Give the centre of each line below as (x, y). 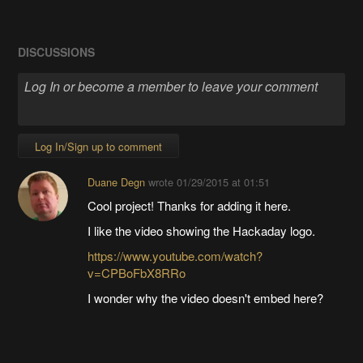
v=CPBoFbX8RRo (136, 273)
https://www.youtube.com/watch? (175, 256)
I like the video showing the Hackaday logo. (201, 231)
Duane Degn (116, 182)
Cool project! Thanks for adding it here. (189, 206)
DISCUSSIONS (57, 51)
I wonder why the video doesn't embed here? (205, 298)
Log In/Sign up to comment (99, 147)
